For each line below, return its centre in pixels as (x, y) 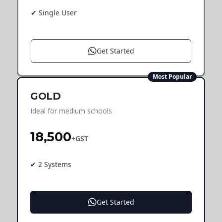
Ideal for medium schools (71, 111)
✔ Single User (54, 12)
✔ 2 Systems (51, 164)
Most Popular (172, 76)
